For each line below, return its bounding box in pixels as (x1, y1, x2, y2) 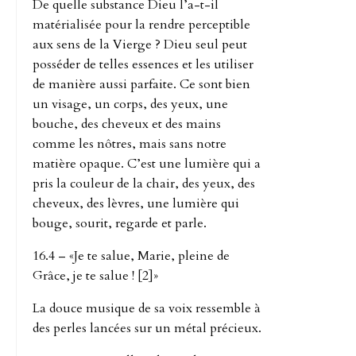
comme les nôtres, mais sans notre (33, 134, 226, 153)
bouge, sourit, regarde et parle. (33, 214, 207, 232)
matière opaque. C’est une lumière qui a (33, 154, 261, 172)
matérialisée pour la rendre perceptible (33, 15, 250, 33)
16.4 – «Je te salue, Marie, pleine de (33, 246, 230, 265)
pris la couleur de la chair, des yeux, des (33, 174, 255, 192)
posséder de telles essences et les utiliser (33, 55, 253, 73)
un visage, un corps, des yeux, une (33, 95, 228, 113)
